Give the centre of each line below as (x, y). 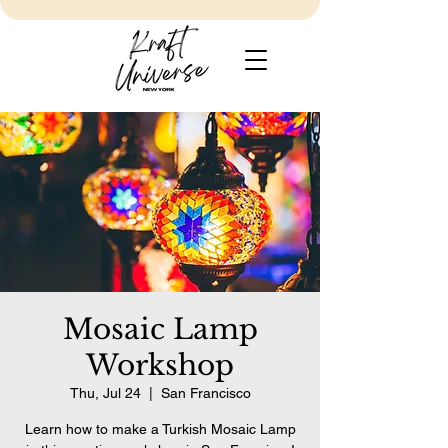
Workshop (160, 365)
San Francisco (205, 393)
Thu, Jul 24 (105, 393)
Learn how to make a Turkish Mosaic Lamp (160, 429)
